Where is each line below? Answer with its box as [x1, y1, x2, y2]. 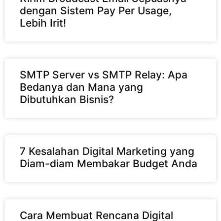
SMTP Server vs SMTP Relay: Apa [20, 68, 187, 81]
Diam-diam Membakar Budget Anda [20, 157, 197, 170]
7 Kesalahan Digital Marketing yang [20, 145, 194, 157]
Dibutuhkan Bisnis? [20, 93, 114, 106]
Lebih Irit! [20, 16, 66, 29]
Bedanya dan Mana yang [20, 80, 143, 93]
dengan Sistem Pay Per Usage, [20, 4, 172, 17]
